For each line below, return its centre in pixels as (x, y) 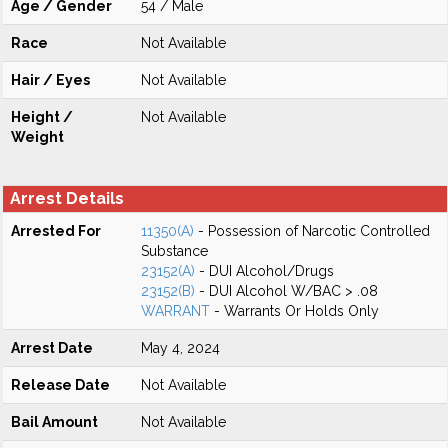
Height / (42, 117)
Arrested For (56, 231)
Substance (174, 251)
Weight (37, 137)
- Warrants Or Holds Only (294, 311)
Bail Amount (54, 422)
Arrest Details (67, 198)
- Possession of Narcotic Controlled (312, 231)
